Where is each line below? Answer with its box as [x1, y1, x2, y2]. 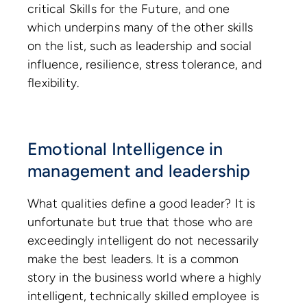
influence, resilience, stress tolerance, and [27, 57, 262, 73]
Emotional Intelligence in [27, 138, 223, 159]
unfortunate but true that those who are [27, 214, 254, 230]
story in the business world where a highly [27, 269, 262, 285]
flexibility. [27, 75, 83, 91]
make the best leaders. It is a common [27, 251, 239, 267]
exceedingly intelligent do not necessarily [27, 232, 259, 248]
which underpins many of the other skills [27, 20, 254, 36]
